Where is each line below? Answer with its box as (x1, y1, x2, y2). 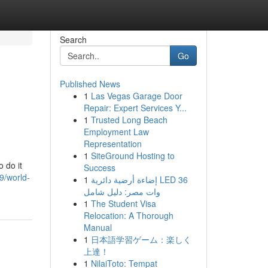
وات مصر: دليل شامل (83, 185, 160, 197)
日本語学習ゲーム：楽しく (90, 233, 191, 245)
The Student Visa (90, 197, 156, 209)
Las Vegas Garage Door (90, 90, 182, 102)
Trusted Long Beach (90, 114, 167, 126)
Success (83, 162, 115, 173)
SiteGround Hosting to (90, 150, 175, 162)
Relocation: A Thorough (83, 209, 173, 221)
